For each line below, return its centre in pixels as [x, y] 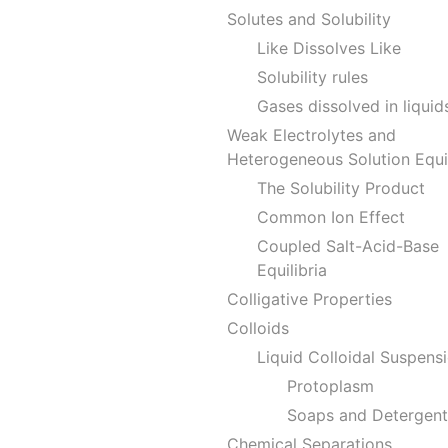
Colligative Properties [309, 299]
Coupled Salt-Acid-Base [348, 246]
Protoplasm [330, 386]
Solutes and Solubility [309, 19]
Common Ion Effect [331, 217]
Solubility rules [312, 77]
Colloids [258, 328]
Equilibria [292, 270]
